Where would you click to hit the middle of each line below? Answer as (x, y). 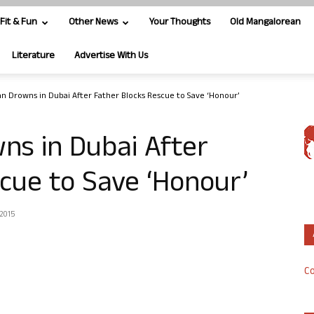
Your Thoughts (180, 23)
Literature (33, 56)
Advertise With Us (111, 56)
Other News (93, 23)
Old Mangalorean (265, 23)
